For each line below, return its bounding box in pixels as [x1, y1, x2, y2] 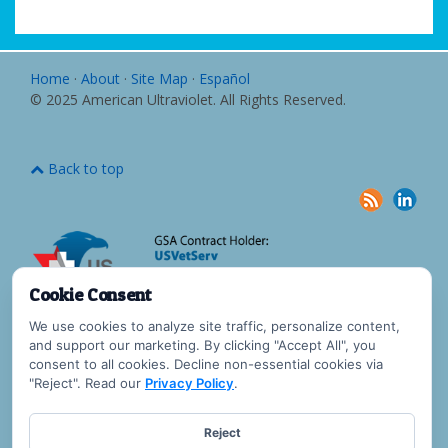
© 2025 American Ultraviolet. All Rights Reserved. [30, 90, 354, 109]
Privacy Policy [145, 374, 234, 391]
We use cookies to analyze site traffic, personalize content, [29, 317, 400, 334]
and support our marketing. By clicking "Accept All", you [29, 336, 376, 353]
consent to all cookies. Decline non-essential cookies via [29, 355, 383, 372]
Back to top [44, 159, 124, 178]
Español [199, 69, 250, 88]
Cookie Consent [29, 283, 152, 305]
